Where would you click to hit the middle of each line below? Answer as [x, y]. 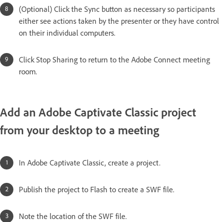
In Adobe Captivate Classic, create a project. [90, 163]
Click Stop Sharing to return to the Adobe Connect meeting [114, 59]
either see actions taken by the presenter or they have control [119, 21]
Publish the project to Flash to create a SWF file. [97, 189]
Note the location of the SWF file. [73, 216]
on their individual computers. [67, 33]
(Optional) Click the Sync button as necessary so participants [117, 9]
